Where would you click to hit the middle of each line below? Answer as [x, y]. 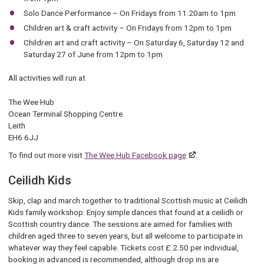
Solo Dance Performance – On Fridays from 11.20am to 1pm [131, 13]
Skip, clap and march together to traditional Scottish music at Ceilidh [128, 200]
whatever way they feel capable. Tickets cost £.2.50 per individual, [123, 247]
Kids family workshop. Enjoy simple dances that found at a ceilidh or [126, 212]
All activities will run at [47, 78]
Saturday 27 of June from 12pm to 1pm [94, 55]
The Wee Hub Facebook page [135, 155]
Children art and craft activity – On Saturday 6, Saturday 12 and [134, 43]
